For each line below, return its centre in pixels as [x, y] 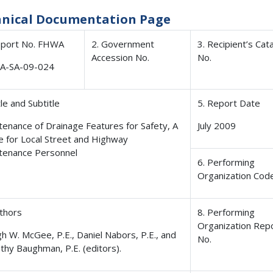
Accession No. [121, 58]
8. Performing [226, 212]
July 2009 [217, 126]
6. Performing [226, 162]
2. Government [123, 44]
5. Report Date [229, 103]
